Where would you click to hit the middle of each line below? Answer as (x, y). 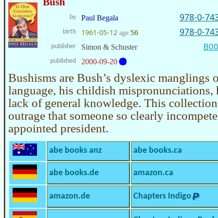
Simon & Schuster (109, 47)
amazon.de (70, 196)
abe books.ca (158, 150)
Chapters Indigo (162, 196)
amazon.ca (153, 173)
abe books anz (75, 150)
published (63, 61)
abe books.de (74, 173)
